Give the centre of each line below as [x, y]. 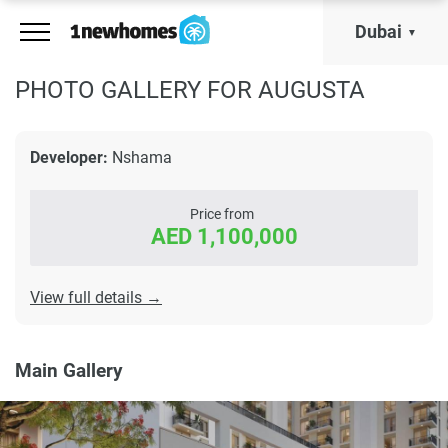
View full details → [96, 297]
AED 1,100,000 [224, 236]
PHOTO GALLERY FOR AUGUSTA [190, 90]
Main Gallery [69, 370]
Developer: [69, 157]
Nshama [140, 157]
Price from [221, 214]
